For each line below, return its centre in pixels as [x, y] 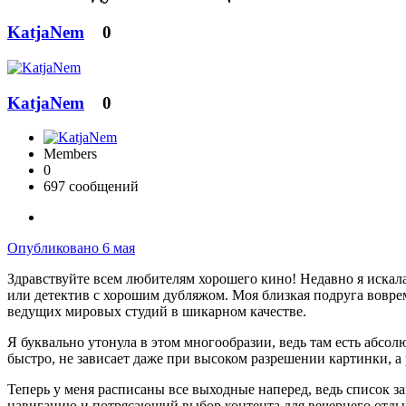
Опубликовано [55, 248]
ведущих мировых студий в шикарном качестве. [159, 312]
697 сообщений [91, 187]
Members [70, 154]
